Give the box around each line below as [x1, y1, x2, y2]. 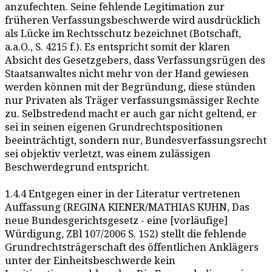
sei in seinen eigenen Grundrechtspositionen [5, 121, 223, 133]
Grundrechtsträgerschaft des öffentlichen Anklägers [5, 242, 259, 253]
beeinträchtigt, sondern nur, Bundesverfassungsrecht [5, 135, 267, 146]
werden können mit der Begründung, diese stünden [5, 81, 256, 93]
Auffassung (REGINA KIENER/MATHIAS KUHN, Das [5, 202, 250, 213]
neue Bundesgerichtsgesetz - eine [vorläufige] [5, 215, 228, 226]
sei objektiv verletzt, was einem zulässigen [5, 148, 211, 160]
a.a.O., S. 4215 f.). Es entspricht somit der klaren [5, 41, 230, 53]
